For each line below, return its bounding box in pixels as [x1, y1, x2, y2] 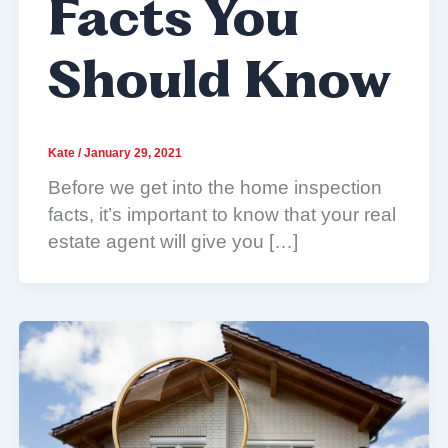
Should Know [47, 60, 391, 110]
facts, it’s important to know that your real [47, 203, 396, 225]
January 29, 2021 [83, 145, 182, 160]
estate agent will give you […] [47, 230, 298, 252]
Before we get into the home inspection [47, 176, 382, 198]
